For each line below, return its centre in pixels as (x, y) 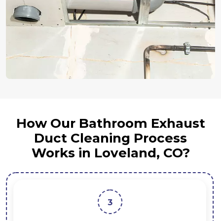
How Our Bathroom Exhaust (110, 124)
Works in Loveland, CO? (110, 153)
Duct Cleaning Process (110, 138)
